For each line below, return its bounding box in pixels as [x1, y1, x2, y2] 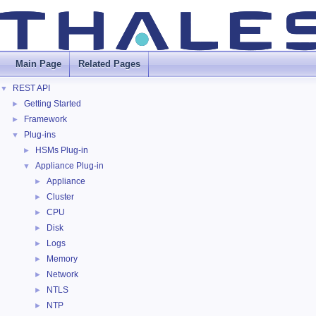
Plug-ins [24, 130, 56, 140]
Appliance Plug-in [35, 161, 104, 171]
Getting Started [24, 99, 81, 109]
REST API [13, 83, 50, 93]
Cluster [47, 192, 74, 202]
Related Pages [78, 59, 140, 69]
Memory [47, 254, 78, 264]
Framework [24, 114, 67, 124]
